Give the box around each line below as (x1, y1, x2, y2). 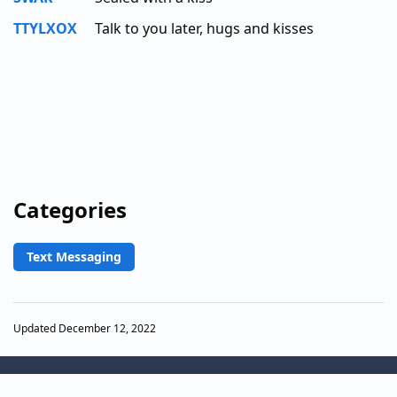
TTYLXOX (13, 18, 77, 38)
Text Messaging (27, 247, 121, 265)
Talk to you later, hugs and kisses (95, 18, 314, 38)
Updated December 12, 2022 (13, 321, 156, 337)
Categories (13, 194, 127, 224)
